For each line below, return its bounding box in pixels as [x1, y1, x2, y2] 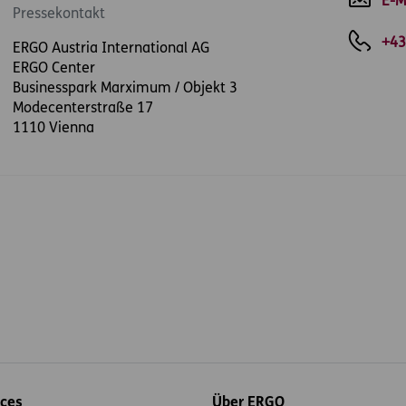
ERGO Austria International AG [12, 42, 209, 56]
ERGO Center [12, 62, 95, 76]
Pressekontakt [12, 7, 105, 22]
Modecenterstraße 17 [12, 101, 153, 116]
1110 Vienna [12, 121, 94, 136]
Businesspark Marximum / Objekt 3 [12, 82, 237, 96]
